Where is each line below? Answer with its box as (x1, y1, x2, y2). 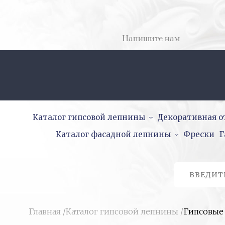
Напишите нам (122, 34, 180, 44)
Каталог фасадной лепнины (55, 130, 171, 139)
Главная (29, 206, 61, 216)
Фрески (183, 130, 214, 139)
